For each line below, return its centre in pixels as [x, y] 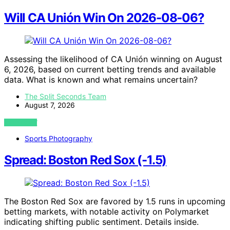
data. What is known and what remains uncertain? [101, 79]
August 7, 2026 [50, 105]
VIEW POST [21, 122]
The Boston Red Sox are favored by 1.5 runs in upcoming [115, 202]
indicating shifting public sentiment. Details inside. [101, 222]
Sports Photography [59, 138]
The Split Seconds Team [65, 96]
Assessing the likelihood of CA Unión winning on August [113, 59]
